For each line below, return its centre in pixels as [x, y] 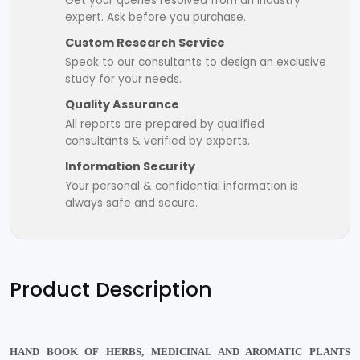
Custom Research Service [145, 42]
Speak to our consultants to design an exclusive [196, 62]
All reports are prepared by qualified [165, 124]
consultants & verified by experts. [157, 141]
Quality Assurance [122, 104]
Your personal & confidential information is [182, 186]
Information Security [130, 166]
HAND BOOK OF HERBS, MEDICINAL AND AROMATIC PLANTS [180, 351]
